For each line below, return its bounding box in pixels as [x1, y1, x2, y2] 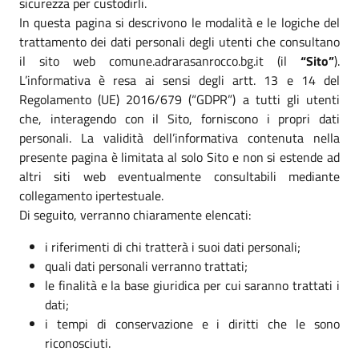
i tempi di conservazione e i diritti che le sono [45, 313, 340, 333]
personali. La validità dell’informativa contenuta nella [19, 127, 340, 147]
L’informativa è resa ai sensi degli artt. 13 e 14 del [19, 70, 340, 90]
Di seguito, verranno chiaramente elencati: [19, 204, 251, 224]
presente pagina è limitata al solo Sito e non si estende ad [19, 147, 340, 167]
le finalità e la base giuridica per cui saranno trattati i [45, 275, 340, 295]
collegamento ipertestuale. [19, 185, 163, 205]
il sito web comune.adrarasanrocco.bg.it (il [19, 50, 301, 71]
